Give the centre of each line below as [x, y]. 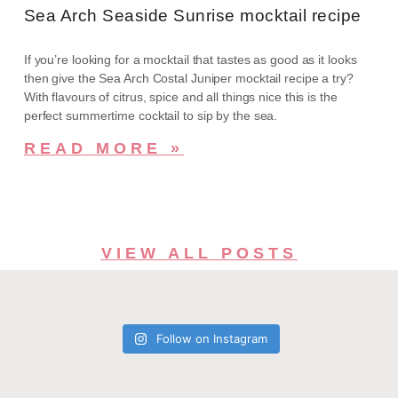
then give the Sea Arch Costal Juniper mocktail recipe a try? [190, 79]
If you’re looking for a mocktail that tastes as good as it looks [190, 60]
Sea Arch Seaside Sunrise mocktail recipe [192, 16]
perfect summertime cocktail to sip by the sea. [151, 116]
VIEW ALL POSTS [199, 254]
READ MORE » [103, 149]
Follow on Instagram [212, 339]
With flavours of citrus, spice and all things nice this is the [180, 97]
